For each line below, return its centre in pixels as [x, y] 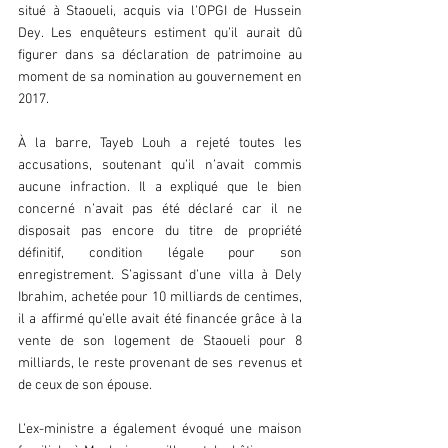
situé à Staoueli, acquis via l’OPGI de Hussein [160, 12]
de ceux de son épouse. [88, 386]
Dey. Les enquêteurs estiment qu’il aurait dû [160, 34]
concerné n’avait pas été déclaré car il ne [160, 210]
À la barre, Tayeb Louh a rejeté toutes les [160, 144]
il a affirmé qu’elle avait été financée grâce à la [160, 320]
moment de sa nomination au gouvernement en [160, 78]
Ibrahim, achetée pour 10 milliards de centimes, [160, 298]
